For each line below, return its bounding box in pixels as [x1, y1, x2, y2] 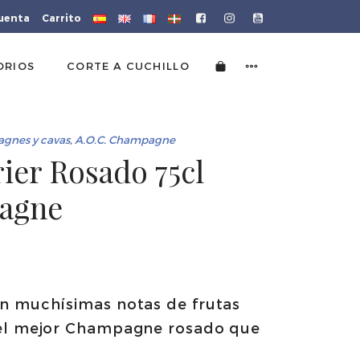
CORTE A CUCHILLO [67, 59, 190, 72]
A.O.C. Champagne [75, 132, 175, 146]
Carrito [41, 11, 81, 23]
